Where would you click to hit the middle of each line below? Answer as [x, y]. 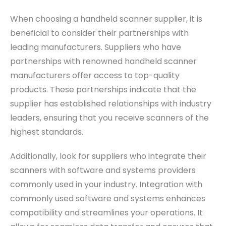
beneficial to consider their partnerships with [99, 33]
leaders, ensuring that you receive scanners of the [109, 118]
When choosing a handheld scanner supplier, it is [106, 19]
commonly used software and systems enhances [108, 199]
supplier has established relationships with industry [111, 104]
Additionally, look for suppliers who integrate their [108, 156]
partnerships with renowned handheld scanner [103, 62]
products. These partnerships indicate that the [103, 90]
